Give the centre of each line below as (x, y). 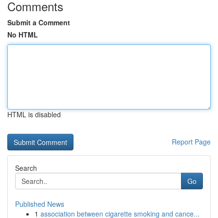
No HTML (23, 35)
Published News (40, 204)
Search (26, 168)
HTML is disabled (34, 114)
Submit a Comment (39, 22)
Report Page (191, 142)
